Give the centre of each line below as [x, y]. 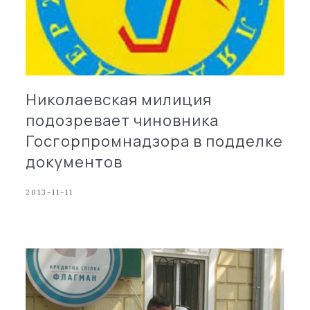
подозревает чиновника [122, 120]
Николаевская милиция [119, 99]
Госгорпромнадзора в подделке [155, 141]
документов [74, 162]
